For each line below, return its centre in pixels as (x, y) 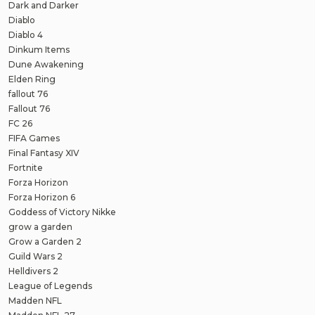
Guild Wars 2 (36, 257)
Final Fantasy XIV (44, 153)
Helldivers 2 (33, 271)
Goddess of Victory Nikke (62, 212)
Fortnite (26, 168)
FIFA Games (34, 139)
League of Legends (50, 286)
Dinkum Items (39, 50)
